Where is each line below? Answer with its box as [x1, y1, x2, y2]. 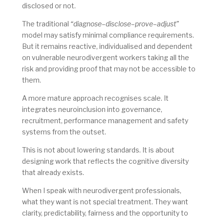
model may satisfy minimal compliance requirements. [22, 31, 194, 40]
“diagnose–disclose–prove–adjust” [70, 20, 179, 28]
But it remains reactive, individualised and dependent [22, 42, 193, 51]
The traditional [22, 20, 70, 28]
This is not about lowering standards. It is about [22, 146, 175, 154]
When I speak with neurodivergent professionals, [22, 186, 181, 195]
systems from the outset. [22, 128, 106, 136]
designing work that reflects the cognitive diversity [22, 157, 189, 166]
